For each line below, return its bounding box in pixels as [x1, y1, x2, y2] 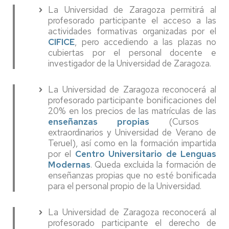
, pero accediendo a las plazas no [75, 36, 216, 48]
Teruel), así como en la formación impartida [48, 138, 216, 149]
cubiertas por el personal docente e [48, 47, 216, 58]
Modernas [48, 159, 90, 170]
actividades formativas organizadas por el [48, 26, 216, 37]
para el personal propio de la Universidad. [48, 180, 201, 192]
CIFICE [48, 36, 75, 48]
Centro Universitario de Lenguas [75, 148, 217, 159]
